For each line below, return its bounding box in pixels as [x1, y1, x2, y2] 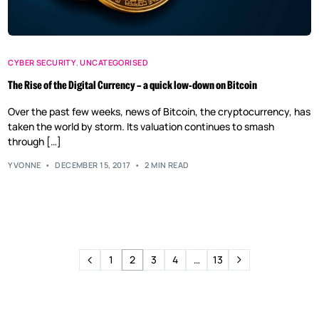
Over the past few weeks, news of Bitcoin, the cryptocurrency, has [8, 105, 311, 119]
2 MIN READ [145, 159, 189, 170]
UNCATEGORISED [80, 57, 149, 68]
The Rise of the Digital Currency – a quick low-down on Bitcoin [8, 78, 258, 93]
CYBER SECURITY [8, 57, 77, 68]
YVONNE [8, 159, 41, 170]
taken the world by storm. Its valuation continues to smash [8, 120, 275, 134]
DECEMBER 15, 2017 [55, 159, 131, 170]
